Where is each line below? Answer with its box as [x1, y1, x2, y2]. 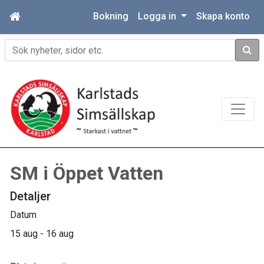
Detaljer [10, 189, 51, 204]
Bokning [93, 11, 129, 22]
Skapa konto [196, 11, 250, 22]
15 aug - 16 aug [10, 228, 74, 240]
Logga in [138, 11, 179, 22]
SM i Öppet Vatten [10, 162, 163, 185]
